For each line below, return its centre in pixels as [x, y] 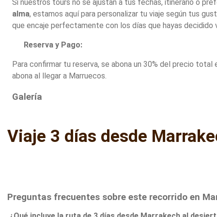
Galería [27, 97]
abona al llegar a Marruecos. [59, 76]
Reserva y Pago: [47, 45]
